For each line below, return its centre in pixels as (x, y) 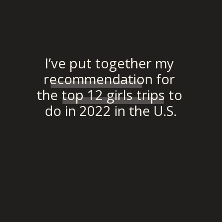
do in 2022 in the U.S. (111, 111)
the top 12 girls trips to (110, 95)
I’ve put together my (109, 63)
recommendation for (109, 79)
